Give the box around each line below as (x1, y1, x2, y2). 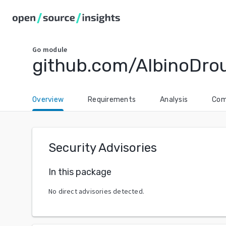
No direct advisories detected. (48, 186, 144, 196)
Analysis (160, 95, 188, 104)
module (42, 45, 68, 54)
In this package (48, 166, 111, 178)
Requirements (88, 95, 136, 104)
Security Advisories (48, 141, 157, 155)
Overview (32, 95, 64, 104)
